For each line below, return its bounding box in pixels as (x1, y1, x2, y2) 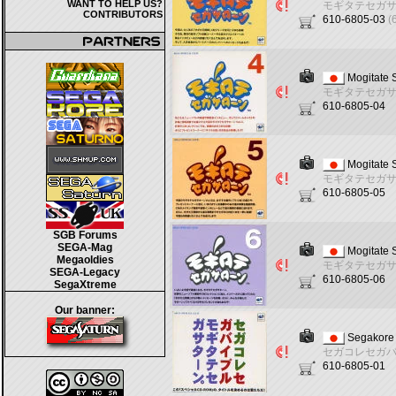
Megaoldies (56, 254, 114, 266)
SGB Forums (52, 229, 118, 241)
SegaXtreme (53, 278, 117, 291)
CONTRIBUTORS (83, 9, 163, 19)
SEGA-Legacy (49, 266, 120, 278)
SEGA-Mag (57, 241, 112, 254)
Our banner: (55, 304, 115, 316)
